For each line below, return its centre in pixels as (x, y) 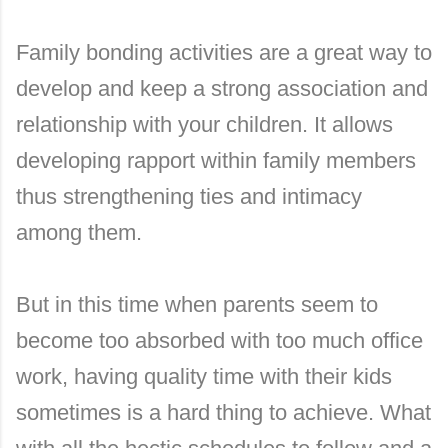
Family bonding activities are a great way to (224, 52)
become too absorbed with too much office (219, 340)
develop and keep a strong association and (222, 88)
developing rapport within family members (216, 160)
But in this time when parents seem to (197, 304)
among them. (79, 232)
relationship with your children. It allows (204, 124)
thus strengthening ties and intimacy (189, 196)
